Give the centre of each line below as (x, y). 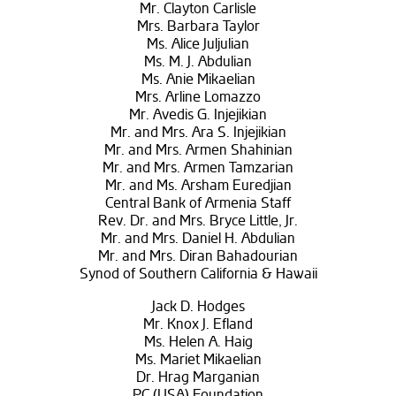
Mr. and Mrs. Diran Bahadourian (198, 257)
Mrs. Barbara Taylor (198, 27)
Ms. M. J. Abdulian (198, 62)
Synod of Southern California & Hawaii (198, 274)
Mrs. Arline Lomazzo (198, 98)
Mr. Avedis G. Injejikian (198, 115)
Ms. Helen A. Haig (198, 343)
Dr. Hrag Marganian (198, 378)
